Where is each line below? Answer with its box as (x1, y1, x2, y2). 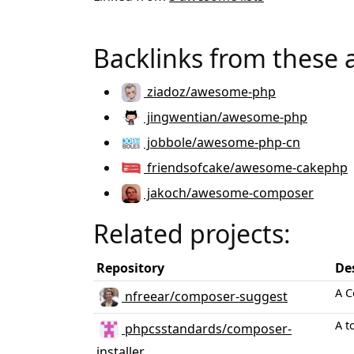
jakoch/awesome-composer (144, 183, 314, 201)
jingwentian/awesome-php (144, 107, 307, 126)
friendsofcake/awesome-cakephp (144, 158, 348, 176)
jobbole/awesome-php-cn (144, 133, 300, 151)
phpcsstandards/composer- (122, 319, 292, 337)
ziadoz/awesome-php (144, 82, 276, 100)
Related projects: (93, 217, 291, 251)
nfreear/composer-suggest (122, 287, 288, 305)
